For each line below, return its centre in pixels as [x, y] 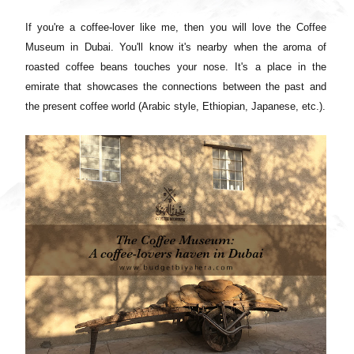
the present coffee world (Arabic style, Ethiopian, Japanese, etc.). [175, 106]
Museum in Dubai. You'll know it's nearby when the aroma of [176, 47]
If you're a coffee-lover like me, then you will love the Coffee [176, 27]
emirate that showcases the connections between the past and [176, 86]
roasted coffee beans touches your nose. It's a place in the [176, 66]
